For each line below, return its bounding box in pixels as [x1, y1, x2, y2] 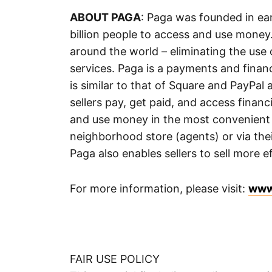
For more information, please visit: [70, 182, 248, 195]
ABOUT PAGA [70, 11, 141, 24]
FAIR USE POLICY [70, 253, 160, 266]
